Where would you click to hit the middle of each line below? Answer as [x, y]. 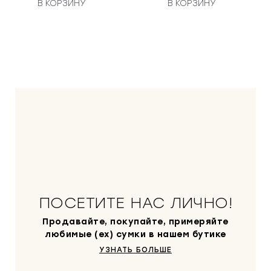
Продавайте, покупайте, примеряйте [135, 222]
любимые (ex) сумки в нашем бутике [135, 235]
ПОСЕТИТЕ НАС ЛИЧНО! [135, 203]
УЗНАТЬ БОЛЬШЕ [135, 250]
